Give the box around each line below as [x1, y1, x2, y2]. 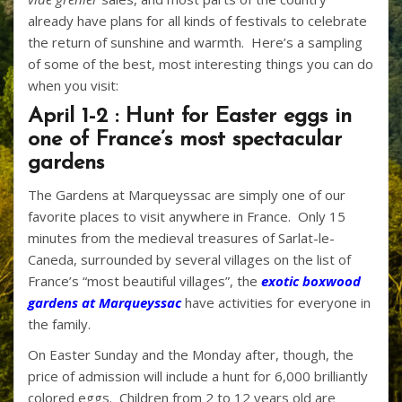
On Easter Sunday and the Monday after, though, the [28, 345, 354, 363]
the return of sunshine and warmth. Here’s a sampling [28, 32, 363, 51]
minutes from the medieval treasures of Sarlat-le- [28, 228, 335, 247]
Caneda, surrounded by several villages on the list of [28, 249, 351, 268]
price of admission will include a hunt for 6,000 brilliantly [28, 366, 368, 385]
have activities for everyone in [185, 293, 371, 311]
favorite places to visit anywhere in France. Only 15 [28, 206, 345, 225]
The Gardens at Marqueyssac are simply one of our [28, 185, 345, 204]
